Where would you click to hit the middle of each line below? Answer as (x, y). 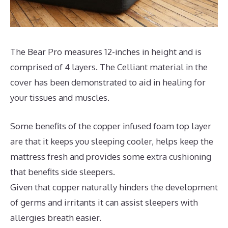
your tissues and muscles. (60, 98)
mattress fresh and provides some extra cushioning (111, 156)
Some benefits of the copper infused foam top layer (111, 126)
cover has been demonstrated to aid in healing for (108, 82)
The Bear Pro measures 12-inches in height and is (106, 52)
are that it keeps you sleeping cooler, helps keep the (112, 141)
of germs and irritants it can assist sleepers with (104, 202)
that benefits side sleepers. (63, 172)
